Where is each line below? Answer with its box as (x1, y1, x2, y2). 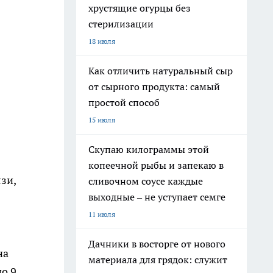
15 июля (88, 115, 115, 124)
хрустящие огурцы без (88, 2, 191, 14)
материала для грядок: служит (88, 253, 227, 266)
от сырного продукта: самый (88, 80, 220, 93)
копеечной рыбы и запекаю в (88, 159, 224, 171)
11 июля (88, 210, 115, 219)
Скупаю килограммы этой (88, 143, 209, 155)
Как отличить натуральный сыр (88, 65, 233, 77)
